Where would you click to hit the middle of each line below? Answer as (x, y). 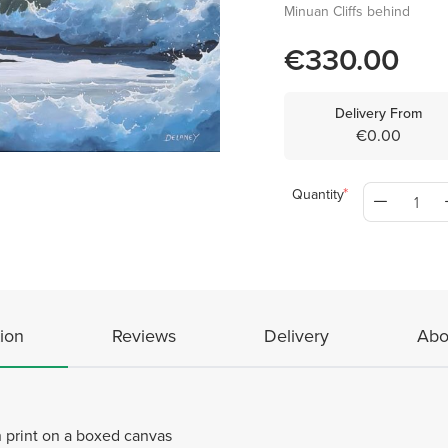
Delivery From (378, 113)
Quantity (318, 194)
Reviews (143, 336)
